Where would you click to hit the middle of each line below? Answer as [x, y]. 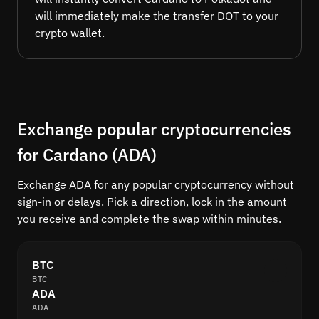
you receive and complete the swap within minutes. [149, 219]
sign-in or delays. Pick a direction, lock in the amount [152, 202]
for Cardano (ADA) [87, 155]
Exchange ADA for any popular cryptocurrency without [156, 185]
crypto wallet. [70, 33]
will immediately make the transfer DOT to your [157, 16]
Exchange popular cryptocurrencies [154, 129]
